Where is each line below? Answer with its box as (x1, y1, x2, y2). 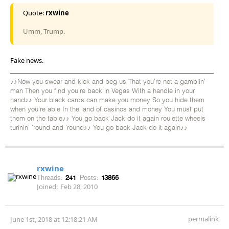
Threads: (37, 173, 63, 181)
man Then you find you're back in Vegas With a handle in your (10, 87, 195, 95)
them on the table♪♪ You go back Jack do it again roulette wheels (10, 115, 205, 122)
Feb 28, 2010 (60, 181, 98, 191)
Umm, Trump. (23, 26, 65, 36)
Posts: (80, 173, 99, 181)
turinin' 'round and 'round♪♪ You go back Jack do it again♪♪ (10, 124, 188, 131)
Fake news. (10, 55, 43, 65)
